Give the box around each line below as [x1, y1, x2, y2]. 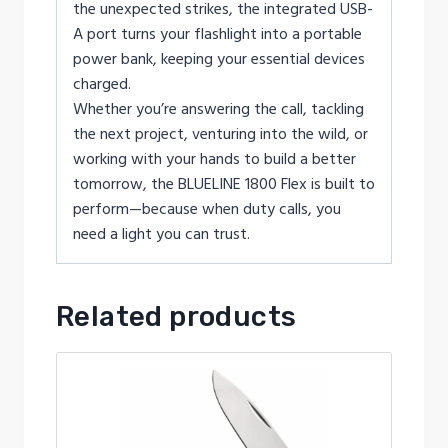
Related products [56, 300, 297, 333]
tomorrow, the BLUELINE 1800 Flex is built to [73, 173, 375, 195]
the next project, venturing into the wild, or [73, 123, 368, 145]
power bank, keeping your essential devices [73, 48, 365, 70]
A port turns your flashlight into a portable [73, 23, 362, 45]
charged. [73, 73, 131, 95]
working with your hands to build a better [73, 148, 356, 170]
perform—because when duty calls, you [73, 198, 341, 220]
